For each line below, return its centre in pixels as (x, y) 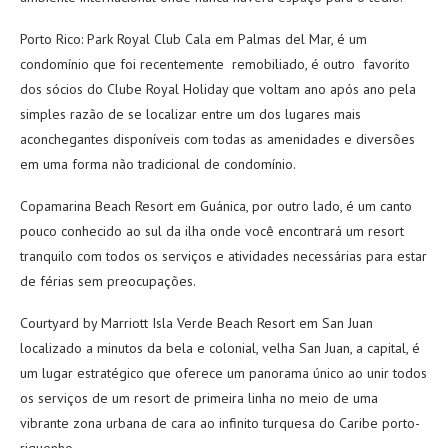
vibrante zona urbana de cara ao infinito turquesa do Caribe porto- (220, 423)
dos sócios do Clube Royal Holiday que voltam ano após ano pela (218, 89)
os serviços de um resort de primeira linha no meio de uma (199, 398)
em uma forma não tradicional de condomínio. (158, 164)
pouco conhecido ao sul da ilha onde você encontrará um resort (212, 231)
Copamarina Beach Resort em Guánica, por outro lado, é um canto (216, 206)
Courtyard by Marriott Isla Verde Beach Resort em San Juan (196, 323)
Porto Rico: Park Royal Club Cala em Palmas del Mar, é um (193, 39)
